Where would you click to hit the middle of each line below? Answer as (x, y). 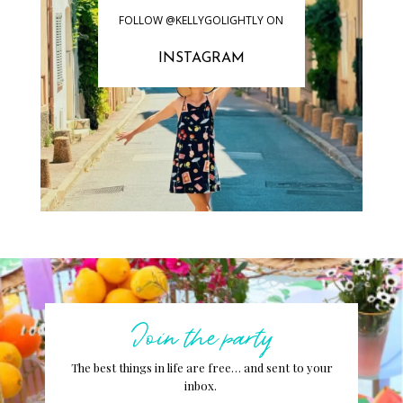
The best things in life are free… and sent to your (201, 368)
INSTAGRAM (201, 59)
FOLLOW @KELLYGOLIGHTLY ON (201, 21)
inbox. (201, 386)
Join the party (201, 334)
